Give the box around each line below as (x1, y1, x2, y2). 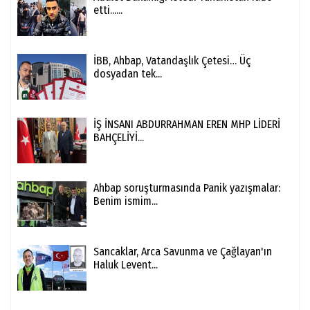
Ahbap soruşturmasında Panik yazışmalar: (93, 181, 280, 195)
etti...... (93, 3, 122, 17)
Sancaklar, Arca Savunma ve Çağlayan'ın (93, 245, 272, 259)
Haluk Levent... (93, 258, 158, 272)
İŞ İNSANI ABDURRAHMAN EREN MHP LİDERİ (93, 118, 280, 131)
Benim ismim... (93, 194, 158, 208)
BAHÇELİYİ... (93, 131, 144, 145)
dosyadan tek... (93, 67, 162, 81)
